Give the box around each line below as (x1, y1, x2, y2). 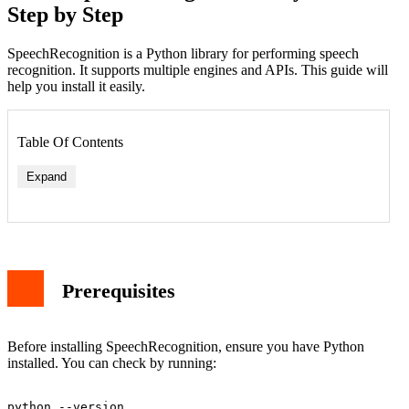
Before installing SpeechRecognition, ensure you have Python (7, 339, 364, 355)
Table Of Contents (17, 133, 123, 150)
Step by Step (7, 2, 123, 26)
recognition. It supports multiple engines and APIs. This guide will (7, 61, 388, 78)
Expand (26, 169, 67, 184)
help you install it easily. (7, 78, 145, 94)
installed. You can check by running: (7, 355, 216, 372)
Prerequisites (62, 279, 175, 303)
